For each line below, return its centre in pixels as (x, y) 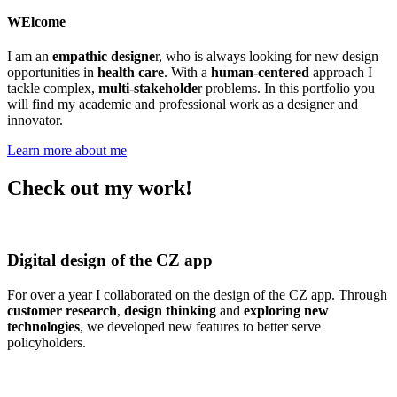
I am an (30, 57)
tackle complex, (51, 89)
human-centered (260, 73)
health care (131, 73)
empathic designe (104, 57)
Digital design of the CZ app (110, 260)
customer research (62, 310)
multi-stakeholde (146, 89)
